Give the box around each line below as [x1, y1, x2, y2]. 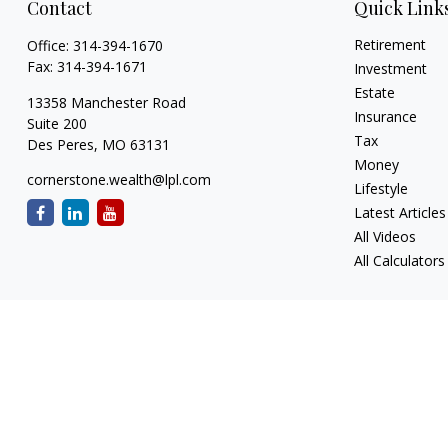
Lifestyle [354, 179, 409, 199]
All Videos [354, 227, 417, 247]
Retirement [354, 35, 427, 55]
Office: [26, 36, 73, 56]
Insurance [354, 107, 418, 127]
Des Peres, [26, 135, 98, 155]
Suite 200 [26, 114, 87, 134]
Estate [354, 83, 396, 103]
